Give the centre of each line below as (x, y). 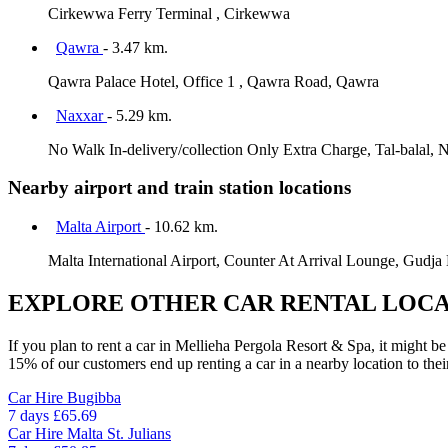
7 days (30, 415)
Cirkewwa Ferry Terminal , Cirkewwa (169, 13)
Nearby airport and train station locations (179, 188)
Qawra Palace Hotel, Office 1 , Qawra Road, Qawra (213, 81)
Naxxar (81, 115)
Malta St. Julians (119, 433)
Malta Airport (100, 227)
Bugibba (94, 397)
